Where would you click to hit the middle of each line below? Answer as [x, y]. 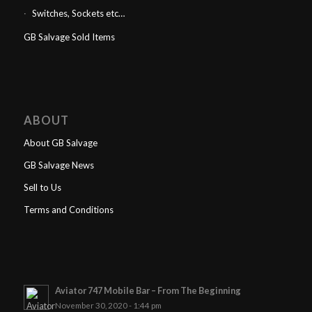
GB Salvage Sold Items [69, 37]
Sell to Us [42, 187]
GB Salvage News [58, 165]
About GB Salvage [60, 142]
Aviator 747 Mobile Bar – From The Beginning [148, 290]
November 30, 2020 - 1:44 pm [108, 305]
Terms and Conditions [68, 209]
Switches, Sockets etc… [78, 13]
